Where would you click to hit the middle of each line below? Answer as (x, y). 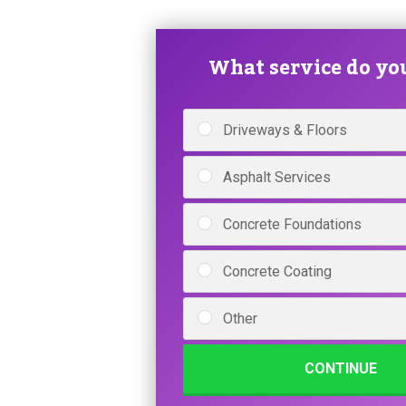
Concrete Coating (277, 272)
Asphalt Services (277, 178)
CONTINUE (341, 369)
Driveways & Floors (285, 130)
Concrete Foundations (292, 225)
